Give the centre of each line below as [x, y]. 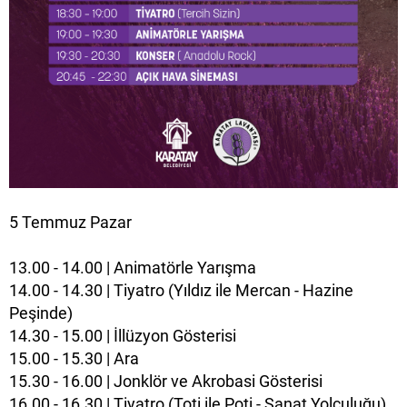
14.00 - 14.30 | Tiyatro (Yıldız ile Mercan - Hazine [181, 290]
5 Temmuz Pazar [70, 222]
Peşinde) [41, 313]
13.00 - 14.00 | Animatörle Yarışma [133, 267]
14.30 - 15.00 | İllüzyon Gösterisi [123, 335]
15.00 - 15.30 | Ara [74, 358]
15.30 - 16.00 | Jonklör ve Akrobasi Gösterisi [166, 381]
